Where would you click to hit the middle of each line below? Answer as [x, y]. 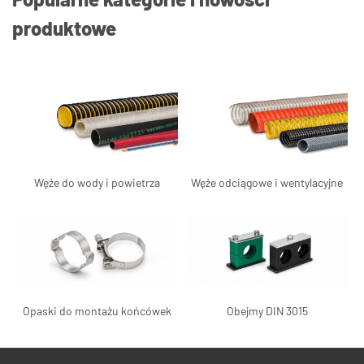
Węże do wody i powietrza [97, 183]
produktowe [64, 28]
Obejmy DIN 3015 [267, 311]
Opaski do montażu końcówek [97, 311]
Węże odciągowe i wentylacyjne [267, 183]
